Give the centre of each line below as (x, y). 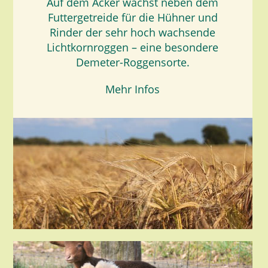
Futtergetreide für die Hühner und (133, 17)
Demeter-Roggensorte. (133, 62)
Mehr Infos (133, 89)
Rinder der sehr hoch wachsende (133, 32)
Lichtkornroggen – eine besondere (133, 47)
